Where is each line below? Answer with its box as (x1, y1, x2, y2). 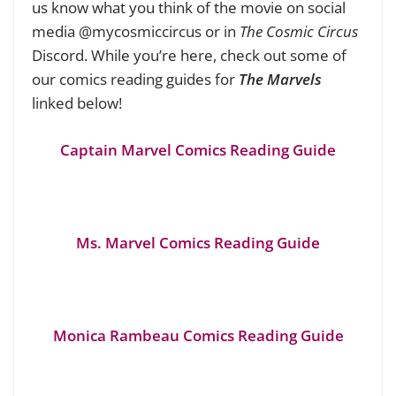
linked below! (32, 93, 122, 114)
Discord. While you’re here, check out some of (32, 45, 346, 66)
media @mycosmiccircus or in (32, 21, 240, 42)
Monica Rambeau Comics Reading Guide (52, 324, 344, 346)
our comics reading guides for (32, 69, 239, 90)
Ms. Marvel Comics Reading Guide (76, 232, 320, 253)
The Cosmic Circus (240, 21, 358, 42)
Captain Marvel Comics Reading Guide (60, 139, 336, 160)
